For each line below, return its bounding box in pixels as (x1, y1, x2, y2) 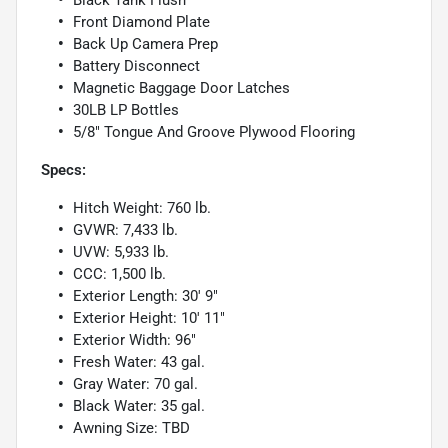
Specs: (41, 161, 86, 180)
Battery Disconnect (73, 57, 200, 76)
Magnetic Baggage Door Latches (73, 79, 290, 98)
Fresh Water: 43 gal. (73, 353, 205, 372)
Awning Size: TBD (73, 419, 190, 438)
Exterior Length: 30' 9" (73, 287, 218, 306)
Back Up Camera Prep (73, 35, 218, 54)
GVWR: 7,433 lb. (73, 221, 178, 240)
